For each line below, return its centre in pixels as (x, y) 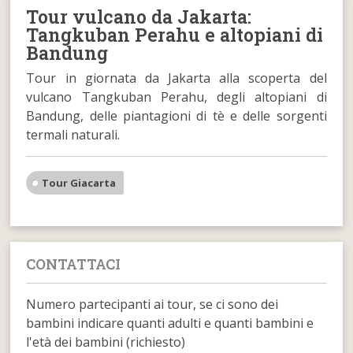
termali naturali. (73, 134)
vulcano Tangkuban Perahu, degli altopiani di (176, 97)
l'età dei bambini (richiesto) (106, 342)
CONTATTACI (74, 264)
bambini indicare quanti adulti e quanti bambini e (170, 323)
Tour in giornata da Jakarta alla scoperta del (176, 78)
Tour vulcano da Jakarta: (139, 16)
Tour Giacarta (79, 182)
